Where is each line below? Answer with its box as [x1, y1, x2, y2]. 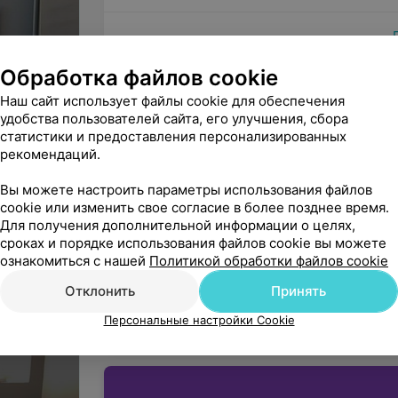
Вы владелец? [124, 271, 239, 290]
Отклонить [64, 283, 135, 299]
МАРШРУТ [259, 141, 322, 155]
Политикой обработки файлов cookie [149, 252, 388, 269]
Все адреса [124, 184, 198, 201]
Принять [271, 283, 326, 299]
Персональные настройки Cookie [103, 313, 295, 327]
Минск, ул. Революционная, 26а [124, 110, 337, 127]
